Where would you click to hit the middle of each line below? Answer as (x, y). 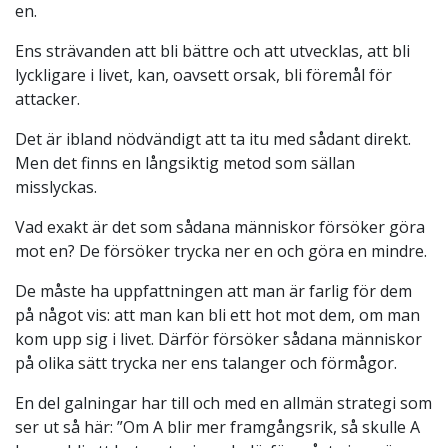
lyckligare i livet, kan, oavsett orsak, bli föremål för (203, 74)
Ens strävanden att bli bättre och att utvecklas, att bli (212, 50)
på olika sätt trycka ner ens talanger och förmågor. (206, 362)
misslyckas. (56, 186)
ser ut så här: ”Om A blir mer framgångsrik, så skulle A (217, 426)
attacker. (47, 98)
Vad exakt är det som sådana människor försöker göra (220, 226)
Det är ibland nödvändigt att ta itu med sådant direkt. (213, 138)
